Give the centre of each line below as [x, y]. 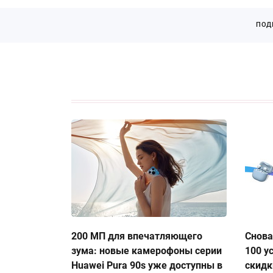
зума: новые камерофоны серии [147, 251]
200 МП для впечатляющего [137, 236]
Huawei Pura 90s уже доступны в [147, 265]
